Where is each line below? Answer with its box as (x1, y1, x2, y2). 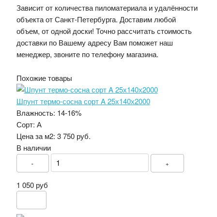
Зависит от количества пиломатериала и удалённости (16, 2, 198, 13)
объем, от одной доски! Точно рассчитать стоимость (16, 25, 192, 36)
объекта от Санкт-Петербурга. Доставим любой (16, 14, 176, 24)
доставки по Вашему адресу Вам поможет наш (16, 37, 173, 47)
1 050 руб (16, 179, 48, 190)
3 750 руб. (57, 130, 91, 141)
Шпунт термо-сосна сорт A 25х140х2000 (16, 95, 150, 106)
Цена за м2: (16, 130, 55, 141)
